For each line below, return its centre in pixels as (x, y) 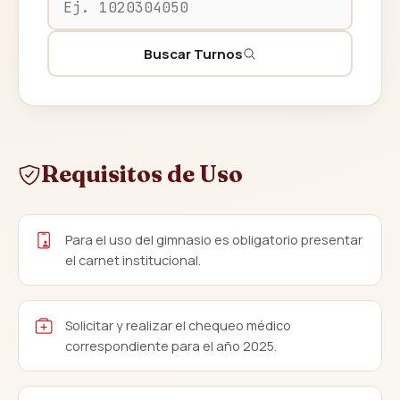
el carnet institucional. (133, 260)
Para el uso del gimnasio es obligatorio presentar (214, 240)
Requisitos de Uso (142, 174)
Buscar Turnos (193, 54)
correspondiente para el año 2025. (171, 346)
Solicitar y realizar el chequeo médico (178, 325)
